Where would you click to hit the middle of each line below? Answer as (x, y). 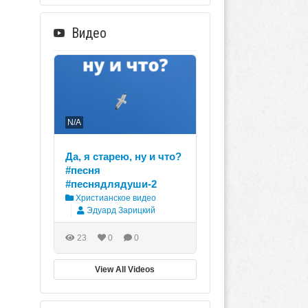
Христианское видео (114, 198)
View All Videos (125, 270)
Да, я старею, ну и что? (123, 157)
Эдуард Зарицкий (121, 211)
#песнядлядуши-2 (111, 184)
